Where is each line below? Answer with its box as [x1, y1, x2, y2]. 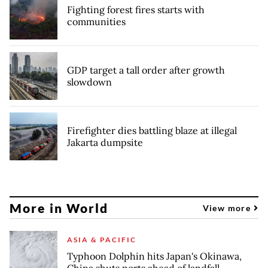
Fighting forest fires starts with [67, 4, 205, 16]
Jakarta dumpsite [67, 136, 143, 149]
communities [67, 16, 126, 28]
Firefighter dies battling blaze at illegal [67, 124, 237, 137]
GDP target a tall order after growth [67, 64, 225, 77]
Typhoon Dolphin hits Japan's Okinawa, [67, 250, 242, 263]
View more [202, 202, 254, 213]
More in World [10, 200, 109, 215]
